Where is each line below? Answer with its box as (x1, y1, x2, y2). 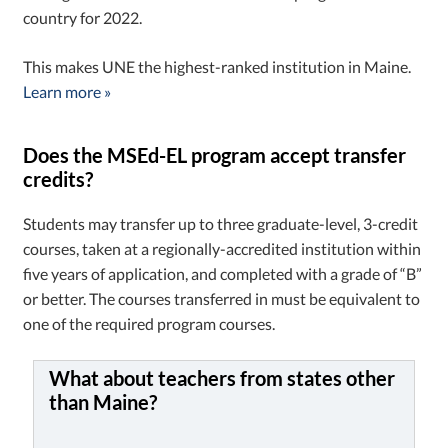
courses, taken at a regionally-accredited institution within (23, 238, 422, 258)
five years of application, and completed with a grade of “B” (23, 263, 423, 283)
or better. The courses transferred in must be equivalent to (23, 288, 421, 308)
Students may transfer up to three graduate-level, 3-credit (23, 213, 419, 233)
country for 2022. (23, 7, 143, 27)
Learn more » (23, 81, 112, 101)
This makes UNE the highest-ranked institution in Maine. (23, 56, 412, 76)
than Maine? (49, 389, 158, 414)
